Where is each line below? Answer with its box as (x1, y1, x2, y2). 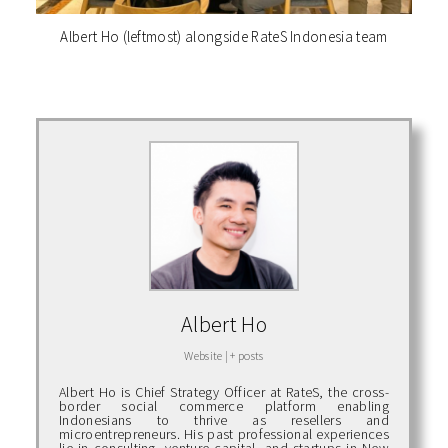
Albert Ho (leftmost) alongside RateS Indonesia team (60, 27, 388, 47)
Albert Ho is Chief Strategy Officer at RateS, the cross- (59, 382, 389, 401)
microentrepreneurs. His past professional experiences (59, 424, 389, 443)
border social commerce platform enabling (59, 396, 389, 415)
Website (184, 347, 223, 363)
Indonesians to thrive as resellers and (59, 410, 389, 429)
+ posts (230, 347, 264, 363)
